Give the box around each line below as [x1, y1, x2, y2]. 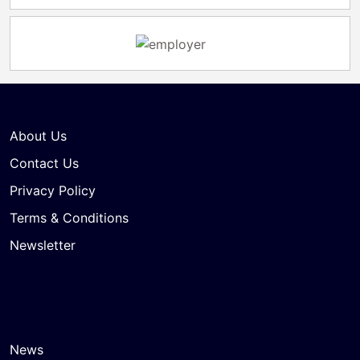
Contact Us [10, 154, 79, 171]
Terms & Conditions [10, 209, 129, 226]
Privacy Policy [10, 182, 96, 198]
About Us [10, 127, 67, 144]
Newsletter [10, 236, 76, 253]
